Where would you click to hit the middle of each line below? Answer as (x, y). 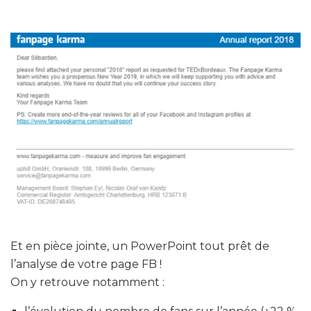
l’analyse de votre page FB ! (86, 264)
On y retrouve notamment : (87, 282)
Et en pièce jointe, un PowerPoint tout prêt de (140, 246)
